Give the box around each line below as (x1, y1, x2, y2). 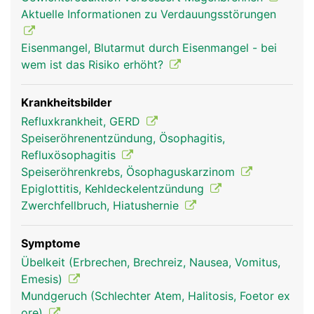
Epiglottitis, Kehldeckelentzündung (21, 182, 207, 196)
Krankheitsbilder (21, 95, 112, 109)
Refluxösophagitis (21, 148, 119, 162)
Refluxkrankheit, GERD (21, 114, 144, 128)
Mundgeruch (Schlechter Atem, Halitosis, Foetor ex (21, 289, 290, 303)
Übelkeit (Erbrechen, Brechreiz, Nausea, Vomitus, (21, 255, 280, 269)
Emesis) (21, 272, 66, 286)
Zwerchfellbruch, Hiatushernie (21, 198, 182, 212)
